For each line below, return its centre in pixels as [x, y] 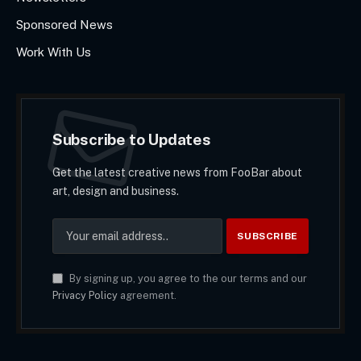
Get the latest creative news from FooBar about [177, 173]
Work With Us [54, 52]
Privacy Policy [85, 296]
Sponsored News [64, 25]
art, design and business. [115, 191]
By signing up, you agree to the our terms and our [187, 279]
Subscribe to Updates [131, 140]
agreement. [147, 296]
